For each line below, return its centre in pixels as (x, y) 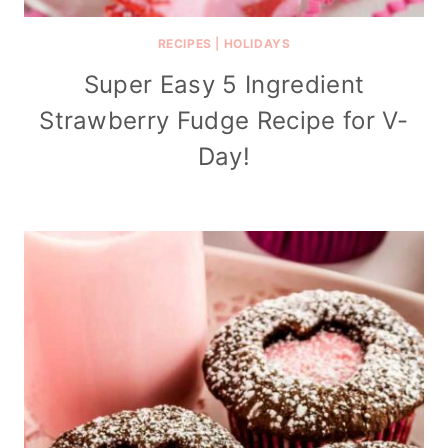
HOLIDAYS (257, 43)
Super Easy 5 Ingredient (224, 84)
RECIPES (184, 43)
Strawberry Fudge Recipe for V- (224, 120)
